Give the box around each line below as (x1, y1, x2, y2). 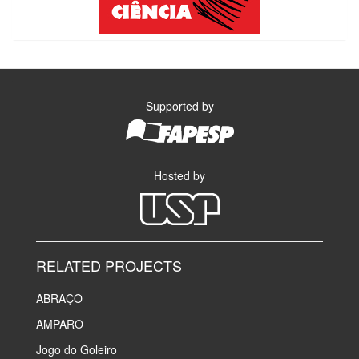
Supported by (145, 97, 214, 114)
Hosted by (154, 167, 205, 184)
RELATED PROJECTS (36, 254, 182, 276)
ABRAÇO (36, 289, 83, 306)
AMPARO (36, 315, 83, 332)
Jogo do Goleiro (36, 341, 117, 357)
